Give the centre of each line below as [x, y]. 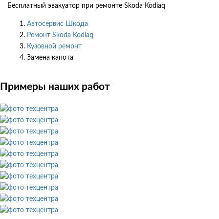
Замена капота [50, 57]
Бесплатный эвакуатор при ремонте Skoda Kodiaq [86, 6]
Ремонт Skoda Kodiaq [60, 35]
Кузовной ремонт [54, 46]
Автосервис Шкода [57, 24]
